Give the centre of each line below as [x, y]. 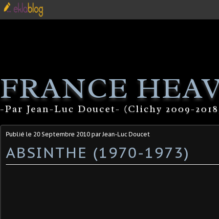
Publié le [20, 134]
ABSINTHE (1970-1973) [98, 152]
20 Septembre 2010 [62, 134]
